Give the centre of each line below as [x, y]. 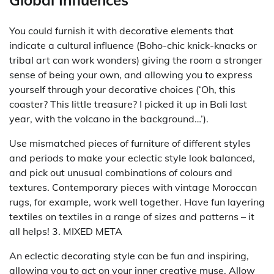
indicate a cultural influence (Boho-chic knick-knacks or [133, 46]
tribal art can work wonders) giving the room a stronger [136, 60]
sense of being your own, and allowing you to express [131, 75]
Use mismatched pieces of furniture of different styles [130, 143]
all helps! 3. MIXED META [66, 231]
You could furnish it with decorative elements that [121, 31]
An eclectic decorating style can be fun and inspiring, [129, 256]
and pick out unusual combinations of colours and [121, 173]
